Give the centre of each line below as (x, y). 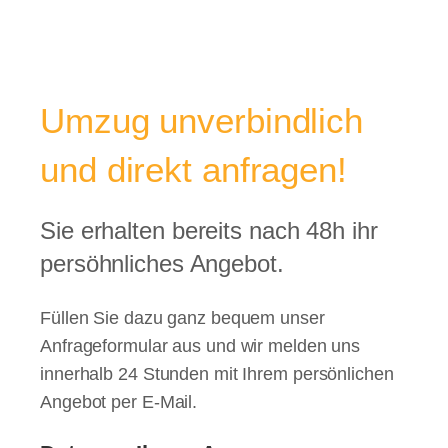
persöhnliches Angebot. (162, 263)
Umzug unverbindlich (202, 121)
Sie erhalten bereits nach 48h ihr (209, 230)
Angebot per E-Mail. (119, 401)
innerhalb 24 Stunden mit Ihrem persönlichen (217, 373)
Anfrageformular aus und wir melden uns (200, 345)
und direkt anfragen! (193, 170)
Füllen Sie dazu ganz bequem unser (182, 317)
